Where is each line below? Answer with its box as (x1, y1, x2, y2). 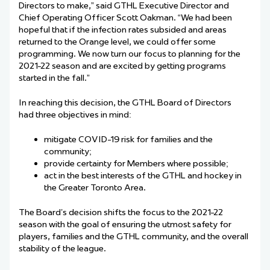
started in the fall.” (19, 72, 92, 84)
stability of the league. (19, 243, 110, 254)
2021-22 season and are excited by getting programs (19, 60, 226, 72)
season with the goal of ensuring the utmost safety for (19, 219, 231, 230)
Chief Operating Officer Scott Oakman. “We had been (19, 12, 232, 24)
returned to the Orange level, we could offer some (19, 36, 216, 48)
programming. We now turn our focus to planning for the (19, 48, 240, 60)
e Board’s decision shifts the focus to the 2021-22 (30, 207, 223, 218)
